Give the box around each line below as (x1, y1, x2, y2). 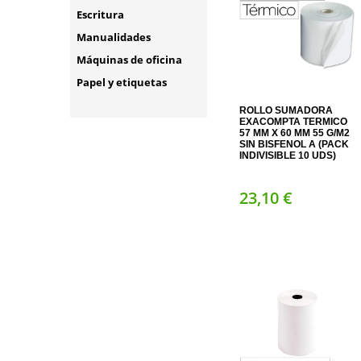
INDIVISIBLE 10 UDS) (239, 150, 336, 161)
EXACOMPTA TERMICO (239, 116, 347, 127)
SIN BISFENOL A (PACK (239, 139, 349, 150)
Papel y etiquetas (77, 75, 167, 89)
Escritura (77, 7, 124, 22)
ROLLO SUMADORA (239, 105, 333, 116)
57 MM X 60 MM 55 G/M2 (239, 127, 350, 139)
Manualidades (77, 30, 151, 44)
